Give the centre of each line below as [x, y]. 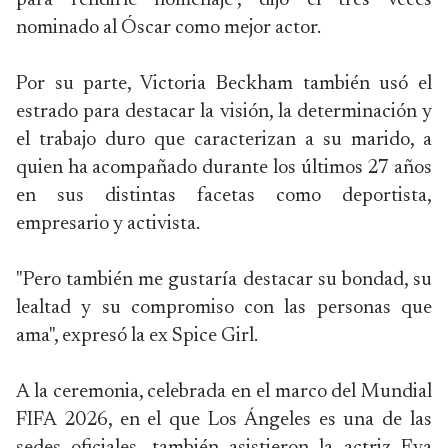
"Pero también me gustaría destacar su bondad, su [224, 280]
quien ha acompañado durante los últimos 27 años [224, 168]
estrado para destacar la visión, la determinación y [224, 112]
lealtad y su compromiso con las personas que [224, 308]
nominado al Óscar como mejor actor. [168, 28]
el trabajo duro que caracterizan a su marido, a [224, 140]
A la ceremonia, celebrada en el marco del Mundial [224, 392]
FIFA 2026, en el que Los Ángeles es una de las [224, 420]
